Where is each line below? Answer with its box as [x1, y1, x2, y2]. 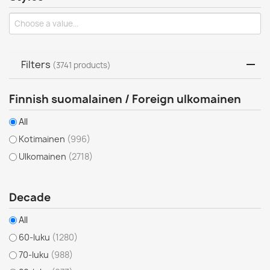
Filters [21, 58, 52, 71]
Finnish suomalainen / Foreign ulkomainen [9, 92, 241, 107]
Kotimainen [19, 133, 67, 145]
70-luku [19, 249, 51, 260]
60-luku [19, 231, 52, 243]
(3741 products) [52, 60, 111, 71]
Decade [9, 190, 51, 205]
